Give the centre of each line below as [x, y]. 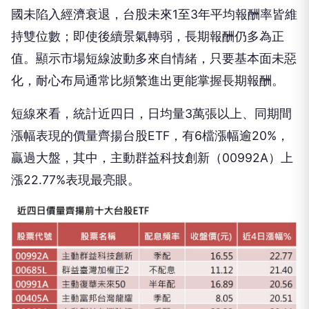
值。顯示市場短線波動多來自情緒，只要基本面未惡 [154, 14]
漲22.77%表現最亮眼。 [76, 135]
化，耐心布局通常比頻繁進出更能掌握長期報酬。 [148, 36]
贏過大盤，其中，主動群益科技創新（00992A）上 [152, 113]
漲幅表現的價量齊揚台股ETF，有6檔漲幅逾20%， [150, 91]
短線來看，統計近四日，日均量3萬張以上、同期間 [151, 69]
